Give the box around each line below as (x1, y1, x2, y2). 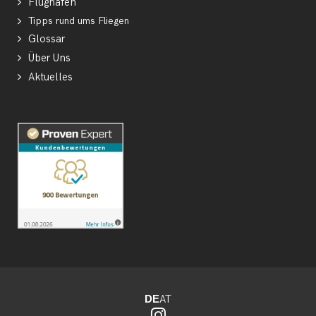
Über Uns (28, 51, 71, 66)
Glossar (28, 32, 65, 47)
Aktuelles (28, 71, 73, 85)
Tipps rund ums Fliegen (28, 15, 129, 28)
